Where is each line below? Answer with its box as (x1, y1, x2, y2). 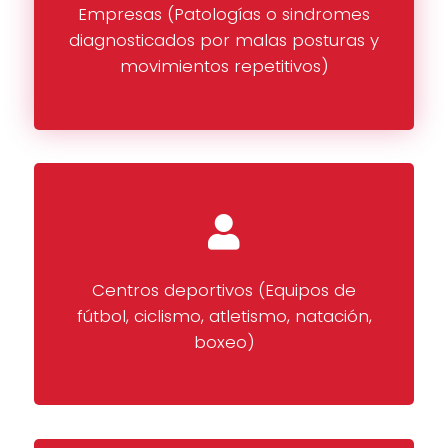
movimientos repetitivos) (119, 54, 329, 79)
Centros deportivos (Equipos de (92, 277, 356, 302)
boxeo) (193, 329, 255, 354)
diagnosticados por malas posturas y (69, 28, 379, 53)
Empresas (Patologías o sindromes (78, 2, 370, 27)
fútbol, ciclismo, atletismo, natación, (76, 303, 372, 328)
